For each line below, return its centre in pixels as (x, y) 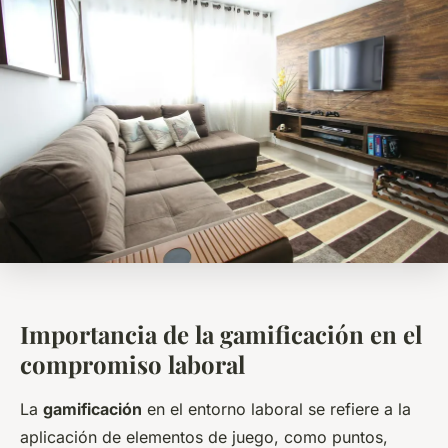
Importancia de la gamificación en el (221, 334)
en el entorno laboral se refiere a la (276, 409)
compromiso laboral (132, 364)
